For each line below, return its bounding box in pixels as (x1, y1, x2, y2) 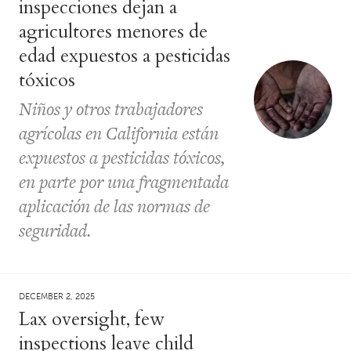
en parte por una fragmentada (19, 168, 229, 194)
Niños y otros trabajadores (19, 96, 203, 121)
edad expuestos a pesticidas (19, 42, 230, 69)
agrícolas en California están (19, 120, 219, 146)
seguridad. (19, 217, 91, 243)
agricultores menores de (19, 18, 208, 45)
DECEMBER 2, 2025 (19, 291, 95, 302)
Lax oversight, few (19, 306, 165, 332)
